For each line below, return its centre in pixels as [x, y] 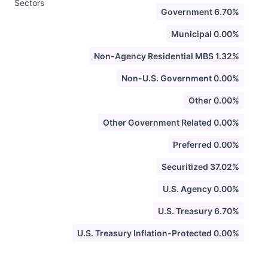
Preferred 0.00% [206, 144]
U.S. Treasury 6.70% [199, 211]
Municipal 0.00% [205, 34]
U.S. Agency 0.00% [201, 189]
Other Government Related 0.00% [171, 122]
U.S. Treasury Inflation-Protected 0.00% [158, 233]
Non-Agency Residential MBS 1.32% [167, 56]
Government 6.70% [200, 12]
